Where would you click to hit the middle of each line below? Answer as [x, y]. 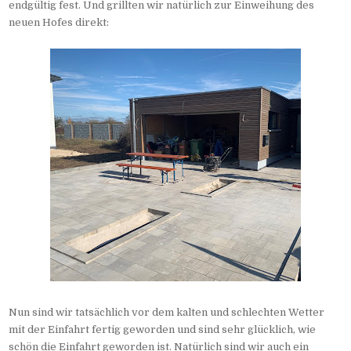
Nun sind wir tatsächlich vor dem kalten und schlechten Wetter [167, 313]
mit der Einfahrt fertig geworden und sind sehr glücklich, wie [163, 330]
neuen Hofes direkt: [59, 23]
